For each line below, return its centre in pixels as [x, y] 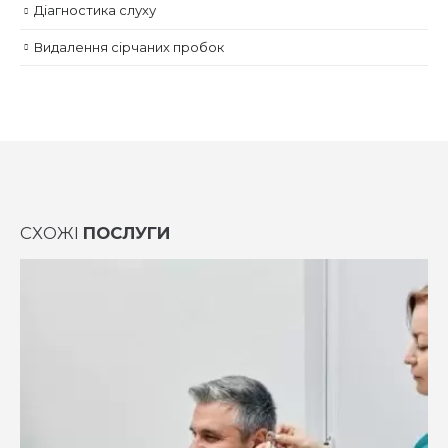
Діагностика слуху [95, 10]
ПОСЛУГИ [126, 233]
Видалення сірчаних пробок [129, 46]
